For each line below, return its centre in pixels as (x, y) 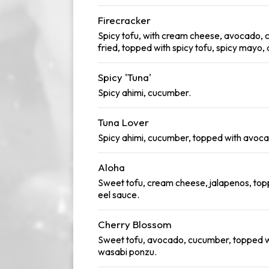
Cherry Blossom (135, 224)
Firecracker (124, 20)
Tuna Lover (123, 122)
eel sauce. (119, 195)
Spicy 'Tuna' (125, 77)
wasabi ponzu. (127, 252)
